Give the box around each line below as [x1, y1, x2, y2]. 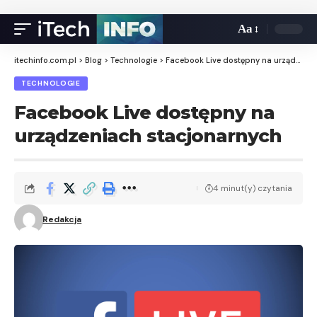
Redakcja [42, 214, 82, 225]
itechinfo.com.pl [14, 55, 76, 65]
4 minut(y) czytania [213, 183, 292, 194]
